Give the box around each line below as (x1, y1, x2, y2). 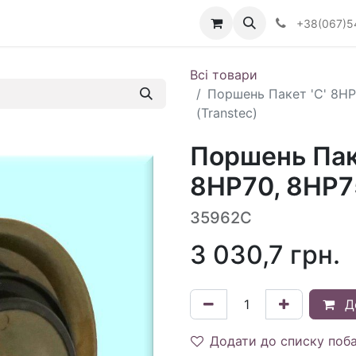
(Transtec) (196, 105, 257, 121)
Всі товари (190, 67, 257, 83)
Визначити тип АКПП (8, 15, 141, 31)
